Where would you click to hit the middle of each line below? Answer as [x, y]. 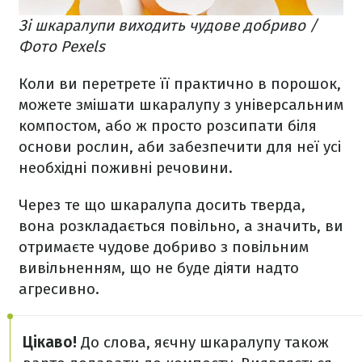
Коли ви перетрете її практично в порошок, [180, 84]
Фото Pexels [62, 47]
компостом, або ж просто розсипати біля [168, 126]
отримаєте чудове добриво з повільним [164, 247]
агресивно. [61, 289]
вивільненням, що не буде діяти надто [159, 268]
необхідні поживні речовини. [128, 168]
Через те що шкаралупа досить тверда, [162, 205]
